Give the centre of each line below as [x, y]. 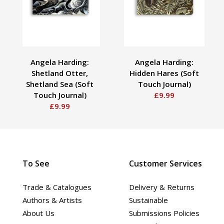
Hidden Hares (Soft [164, 73]
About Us [38, 213]
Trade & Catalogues [57, 187]
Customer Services [165, 163]
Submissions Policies [164, 213]
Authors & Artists [52, 200]
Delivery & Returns [161, 187]
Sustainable [148, 200]
